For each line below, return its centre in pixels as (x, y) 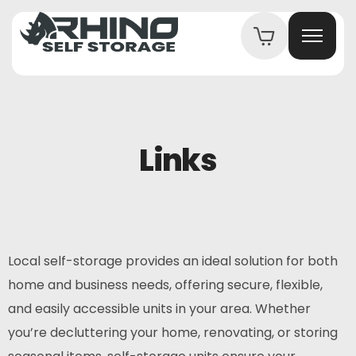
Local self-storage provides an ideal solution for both (173, 261)
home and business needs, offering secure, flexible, (165, 285)
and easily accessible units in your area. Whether (159, 309)
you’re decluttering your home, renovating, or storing (173, 333)
